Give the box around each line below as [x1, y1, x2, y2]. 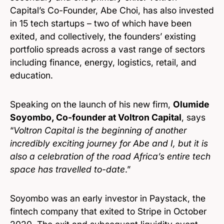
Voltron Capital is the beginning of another [13, 125, 186, 136]
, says [181, 112, 205, 123]
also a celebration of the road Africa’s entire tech [10, 151, 210, 162]
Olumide [173, 99, 209, 110]
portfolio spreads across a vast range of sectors [10, 44, 205, 55]
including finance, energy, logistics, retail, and [10, 57, 196, 68]
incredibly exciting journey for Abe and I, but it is [10, 138, 208, 149]
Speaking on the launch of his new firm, [10, 99, 173, 110]
